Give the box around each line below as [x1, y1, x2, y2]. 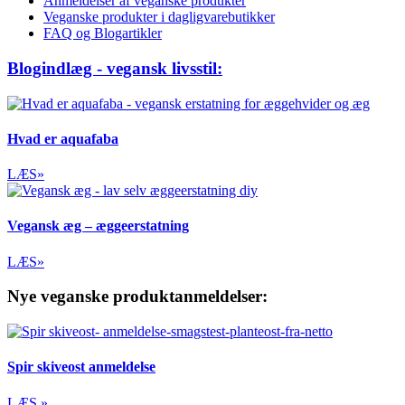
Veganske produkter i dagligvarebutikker [43, 9, 275, 25]
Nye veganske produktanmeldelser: [7, 287, 268, 306]
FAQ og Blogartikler [43, 25, 162, 42]
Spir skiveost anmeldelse [7, 359, 155, 375]
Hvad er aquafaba [7, 130, 118, 146]
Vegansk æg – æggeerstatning [7, 218, 189, 234]
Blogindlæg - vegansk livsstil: [7, 58, 222, 78]
